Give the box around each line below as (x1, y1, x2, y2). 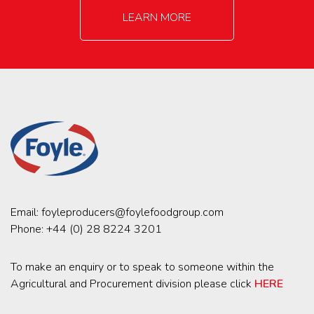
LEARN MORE (123, 10, 191, 26)
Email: (11, 205, 41, 221)
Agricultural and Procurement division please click (11, 276, 254, 292)
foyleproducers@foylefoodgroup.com (41, 205, 224, 221)
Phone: (11, 221, 46, 238)
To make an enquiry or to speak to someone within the (11, 259, 274, 275)
